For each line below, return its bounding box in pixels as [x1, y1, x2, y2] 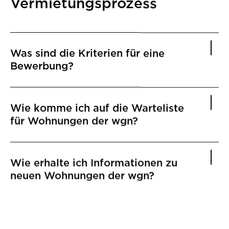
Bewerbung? [10, 59, 74, 72]
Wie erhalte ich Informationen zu [10, 156, 177, 169]
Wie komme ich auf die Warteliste [10, 101, 184, 114]
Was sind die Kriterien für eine [10, 47, 165, 59]
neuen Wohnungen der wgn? [10, 169, 154, 181]
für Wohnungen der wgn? [10, 114, 138, 127]
